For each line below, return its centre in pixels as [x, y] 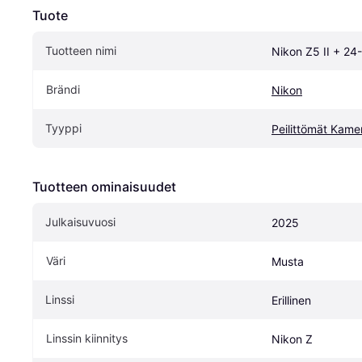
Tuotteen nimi [81, 51]
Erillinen [291, 301]
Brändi [63, 90]
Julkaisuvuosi [80, 222]
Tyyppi [63, 128]
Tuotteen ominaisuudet [104, 187]
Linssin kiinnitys [87, 339]
